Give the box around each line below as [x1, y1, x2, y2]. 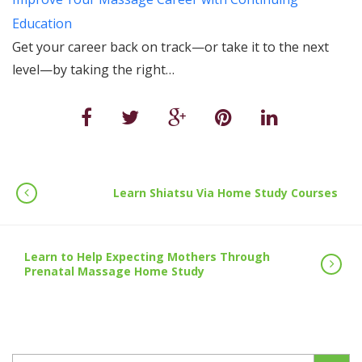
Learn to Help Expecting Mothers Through [24, 249, 270, 264]
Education [12, 15, 72, 32]
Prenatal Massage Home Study [24, 263, 204, 279]
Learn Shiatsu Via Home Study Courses [113, 185, 338, 200]
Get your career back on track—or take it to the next [12, 38, 329, 56]
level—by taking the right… [12, 61, 175, 78]
